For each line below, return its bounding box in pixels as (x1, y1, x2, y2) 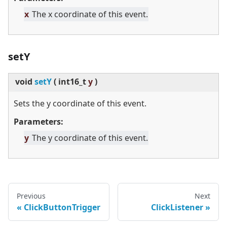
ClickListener (151, 202, 203, 213)
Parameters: (14, 116, 63, 128)
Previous (17, 191, 46, 201)
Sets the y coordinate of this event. (14, 98, 146, 109)
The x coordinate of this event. (32, 9, 148, 20)
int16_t (58, 76, 86, 88)
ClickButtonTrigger (24, 202, 100, 213)
